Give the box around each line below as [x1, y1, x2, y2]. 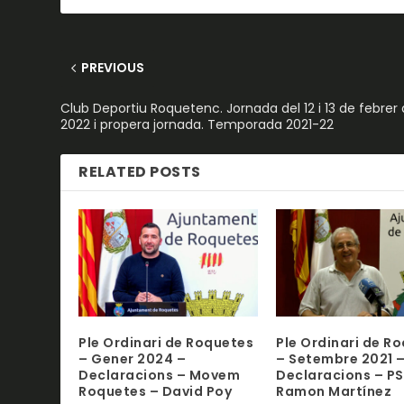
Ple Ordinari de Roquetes [78, 334, 254, 353]
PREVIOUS [81, 58, 145, 77]
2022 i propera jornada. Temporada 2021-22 [60, 115, 335, 133]
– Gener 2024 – [78, 350, 187, 369]
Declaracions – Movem [78, 366, 241, 385]
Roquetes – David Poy [78, 382, 233, 401]
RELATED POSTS [78, 161, 201, 182]
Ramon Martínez [276, 382, 391, 401]
